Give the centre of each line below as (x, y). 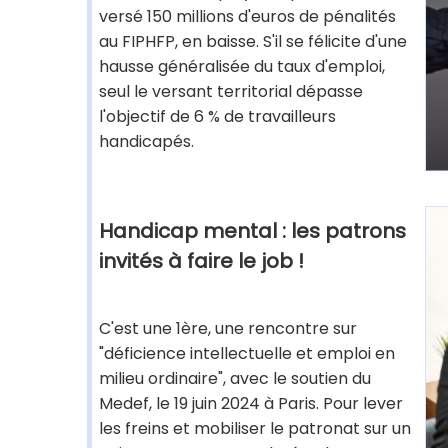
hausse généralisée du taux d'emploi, (242, 66)
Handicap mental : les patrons (252, 231)
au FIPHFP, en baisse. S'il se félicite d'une (253, 41)
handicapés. (146, 141)
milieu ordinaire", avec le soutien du (235, 378)
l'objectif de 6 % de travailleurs (217, 116)
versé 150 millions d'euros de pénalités (247, 16)
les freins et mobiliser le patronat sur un (255, 428)
